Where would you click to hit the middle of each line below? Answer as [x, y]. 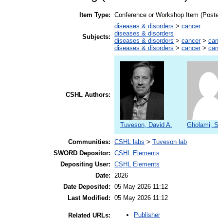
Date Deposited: [87, 186]
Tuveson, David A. [146, 125]
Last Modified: [89, 198]
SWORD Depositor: [82, 153]
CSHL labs [129, 142]
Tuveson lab [170, 142]
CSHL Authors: [88, 94]
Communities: [89, 142]
